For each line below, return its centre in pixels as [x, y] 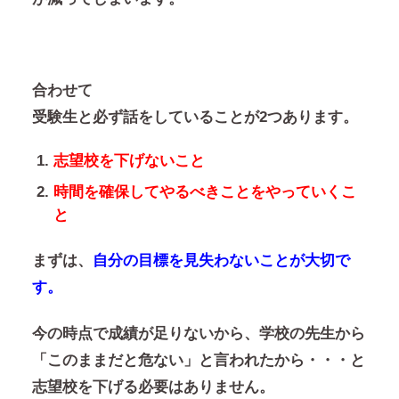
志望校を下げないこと [129, 161]
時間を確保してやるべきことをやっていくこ [204, 191]
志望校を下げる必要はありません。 [153, 387]
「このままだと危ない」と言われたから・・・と [198, 360]
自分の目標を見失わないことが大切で [221, 261]
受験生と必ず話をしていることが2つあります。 [195, 117]
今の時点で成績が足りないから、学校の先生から [198, 333]
